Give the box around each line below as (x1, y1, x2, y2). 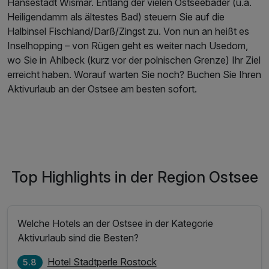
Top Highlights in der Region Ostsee (11, 168, 258, 187)
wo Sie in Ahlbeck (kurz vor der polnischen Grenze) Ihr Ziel (7, 54, 261, 67)
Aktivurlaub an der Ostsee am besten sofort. (7, 83, 197, 95)
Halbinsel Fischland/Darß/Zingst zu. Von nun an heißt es (7, 25, 249, 38)
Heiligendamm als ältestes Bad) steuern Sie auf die (7, 11, 225, 23)
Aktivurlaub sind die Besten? (17, 231, 139, 244)
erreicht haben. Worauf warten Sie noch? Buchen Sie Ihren (7, 68, 261, 81)
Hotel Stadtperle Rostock (47, 255, 157, 268)
